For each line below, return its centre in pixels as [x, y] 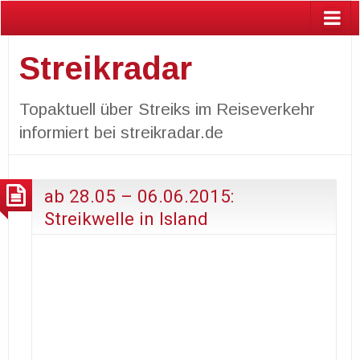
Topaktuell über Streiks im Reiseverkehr [167, 108]
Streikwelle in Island [126, 218]
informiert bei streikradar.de [121, 132]
